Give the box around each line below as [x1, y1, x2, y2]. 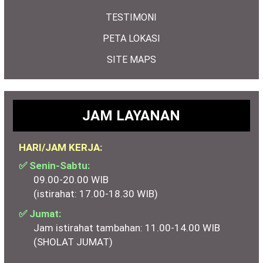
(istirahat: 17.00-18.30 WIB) [33, 187, 158, 200]
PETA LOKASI [102, 32, 160, 44]
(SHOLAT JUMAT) [33, 235, 113, 248]
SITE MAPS [106, 53, 156, 65]
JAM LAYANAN [82, 107, 181, 124]
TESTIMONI [106, 11, 157, 23]
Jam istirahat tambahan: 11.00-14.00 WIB [33, 221, 220, 234]
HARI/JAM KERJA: [18, 141, 102, 153]
